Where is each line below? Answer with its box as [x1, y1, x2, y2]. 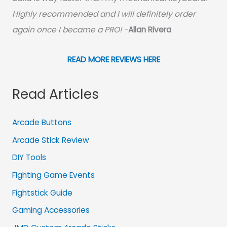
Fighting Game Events [12, 169, 95, 180]
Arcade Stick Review [12, 134, 89, 145]
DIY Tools [12, 152, 46, 163]
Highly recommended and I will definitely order [12, 9, 196, 20]
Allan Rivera [128, 24, 171, 35]
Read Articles [12, 84, 99, 103]
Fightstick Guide [12, 187, 72, 198]
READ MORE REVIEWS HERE [67, 54, 160, 65]
